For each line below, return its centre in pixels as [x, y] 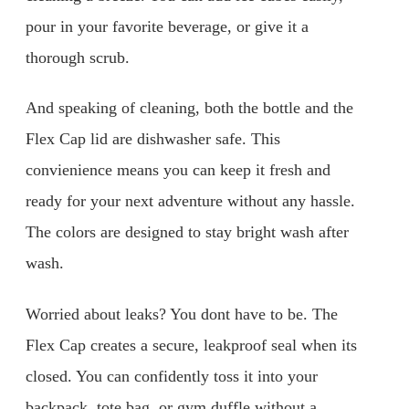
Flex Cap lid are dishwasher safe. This [153, 139]
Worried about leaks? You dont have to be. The [182, 314]
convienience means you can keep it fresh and [178, 170]
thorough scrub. [78, 57]
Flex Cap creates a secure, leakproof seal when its [191, 345]
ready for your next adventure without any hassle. [190, 201]
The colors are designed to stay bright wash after [187, 232]
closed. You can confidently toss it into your [172, 376]
